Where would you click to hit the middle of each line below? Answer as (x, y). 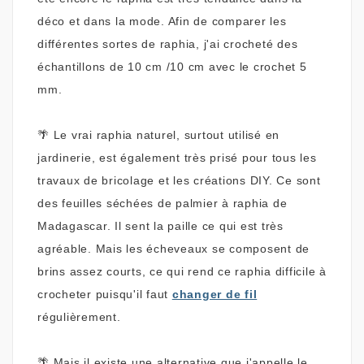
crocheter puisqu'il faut (105, 295)
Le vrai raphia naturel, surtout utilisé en (166, 135)
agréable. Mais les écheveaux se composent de (173, 249)
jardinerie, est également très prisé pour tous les (177, 158)
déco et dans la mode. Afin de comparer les (162, 22)
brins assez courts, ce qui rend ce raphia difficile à (182, 272)
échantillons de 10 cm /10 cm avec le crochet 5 (172, 67)
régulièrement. (81, 317)
